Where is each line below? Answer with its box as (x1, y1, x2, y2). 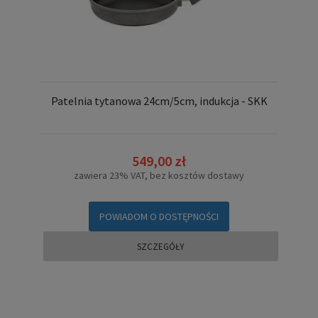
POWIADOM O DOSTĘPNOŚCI (99, 210, 219, 224)
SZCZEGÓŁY (137, 241, 185, 253)
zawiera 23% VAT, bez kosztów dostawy (74, 169, 244, 182)
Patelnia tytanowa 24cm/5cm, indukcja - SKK (50, 93, 268, 108)
